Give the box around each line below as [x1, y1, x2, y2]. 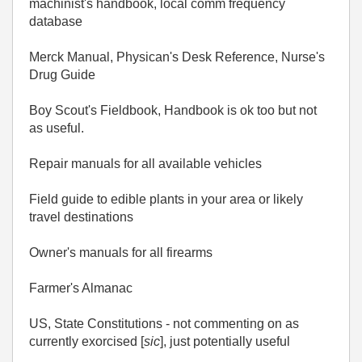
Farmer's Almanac [29, 281, 133, 295]
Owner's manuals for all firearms [29, 246, 213, 259]
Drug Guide [29, 68, 95, 82]
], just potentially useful [160, 335, 290, 348]
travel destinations [29, 210, 133, 224]
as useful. [29, 121, 84, 135]
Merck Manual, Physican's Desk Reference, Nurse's [29, 50, 325, 64]
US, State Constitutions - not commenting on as [29, 317, 299, 330]
